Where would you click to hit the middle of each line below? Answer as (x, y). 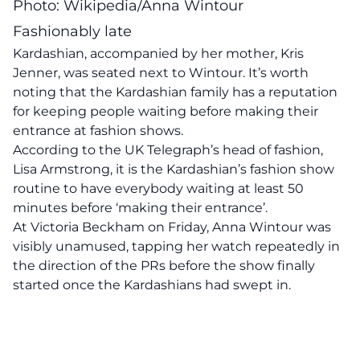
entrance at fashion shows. (98, 131)
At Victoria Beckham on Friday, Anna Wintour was (172, 227)
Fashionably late (72, 31)
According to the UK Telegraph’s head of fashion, (168, 150)
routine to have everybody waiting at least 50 (158, 188)
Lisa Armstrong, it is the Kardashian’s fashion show (174, 169)
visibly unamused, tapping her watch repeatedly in (176, 246)
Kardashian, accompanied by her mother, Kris (158, 53)
